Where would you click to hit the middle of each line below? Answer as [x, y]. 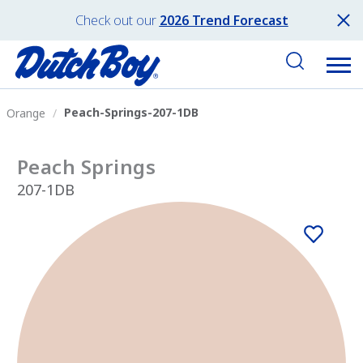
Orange [26, 113]
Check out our [115, 20]
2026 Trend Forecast [224, 20]
